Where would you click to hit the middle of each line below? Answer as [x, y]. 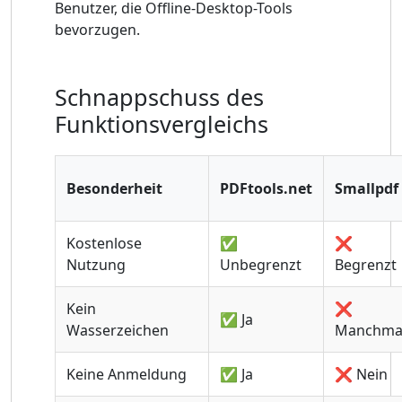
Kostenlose [104, 244]
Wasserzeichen [118, 331]
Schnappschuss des [159, 97]
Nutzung [96, 265]
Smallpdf [367, 189]
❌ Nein [361, 375]
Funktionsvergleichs [162, 124]
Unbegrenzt [261, 265]
